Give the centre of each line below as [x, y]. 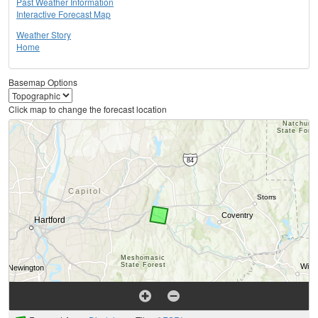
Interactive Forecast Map [64, 14]
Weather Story [44, 35]
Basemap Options [43, 82]
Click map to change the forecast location [88, 109]
